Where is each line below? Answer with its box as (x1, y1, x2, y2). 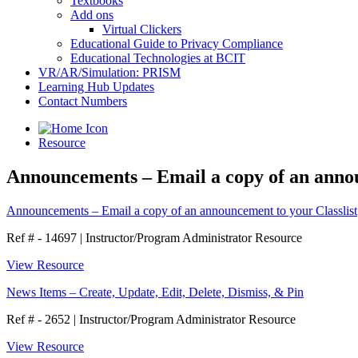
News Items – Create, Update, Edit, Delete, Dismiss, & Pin (6, 284, 304, 299)
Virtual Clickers (102, 22, 181, 36)
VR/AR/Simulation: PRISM (38, 66, 181, 79)
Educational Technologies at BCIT (70, 51, 245, 65)
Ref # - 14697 (6, 230, 80, 245)
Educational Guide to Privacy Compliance (70, 37, 283, 50)
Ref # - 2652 (6, 312, 74, 326)
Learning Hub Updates (38, 80, 154, 93)
